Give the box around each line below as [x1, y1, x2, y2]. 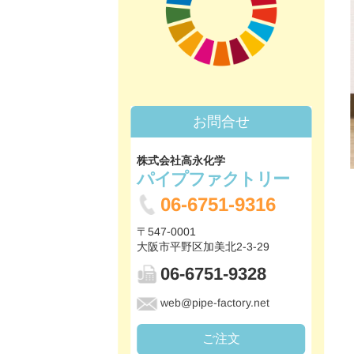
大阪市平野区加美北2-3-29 [137, 239, 270, 254]
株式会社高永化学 [137, 153, 226, 168]
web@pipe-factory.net [160, 296, 270, 310]
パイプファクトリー [137, 168, 289, 190]
